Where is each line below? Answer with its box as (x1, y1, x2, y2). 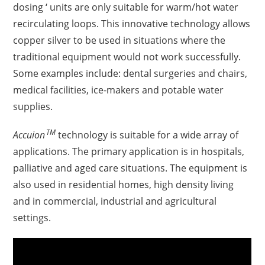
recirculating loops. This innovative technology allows (13, 17, 251, 30)
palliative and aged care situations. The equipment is (13, 161, 248, 174)
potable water (161, 83, 224, 96)
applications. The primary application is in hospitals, (13, 145, 245, 158)
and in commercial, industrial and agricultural (13, 195, 217, 208)
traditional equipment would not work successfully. (13, 50, 241, 63)
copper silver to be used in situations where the (13, 34, 226, 47)
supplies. (13, 100, 53, 113)
